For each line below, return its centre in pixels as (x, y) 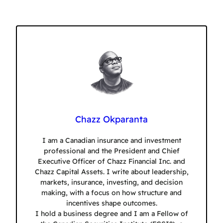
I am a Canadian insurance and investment (111, 141)
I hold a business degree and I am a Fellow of (111, 214)
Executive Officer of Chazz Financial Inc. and (111, 162)
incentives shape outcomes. (111, 203)
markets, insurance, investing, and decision (111, 182)
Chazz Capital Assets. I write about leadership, (111, 172)
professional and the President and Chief (111, 151)
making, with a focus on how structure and (111, 193)
